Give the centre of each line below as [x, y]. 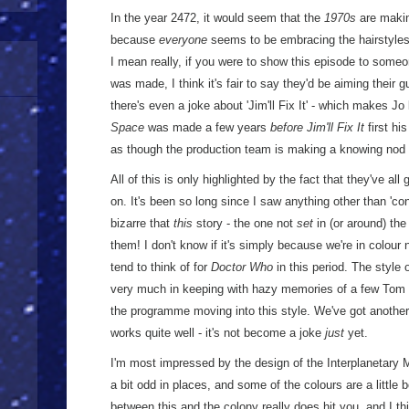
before [287, 127]
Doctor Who [242, 267]
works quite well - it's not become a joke [218, 333]
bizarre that [142, 223]
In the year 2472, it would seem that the [217, 18]
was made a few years [207, 127]
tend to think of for [161, 267]
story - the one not [245, 223]
